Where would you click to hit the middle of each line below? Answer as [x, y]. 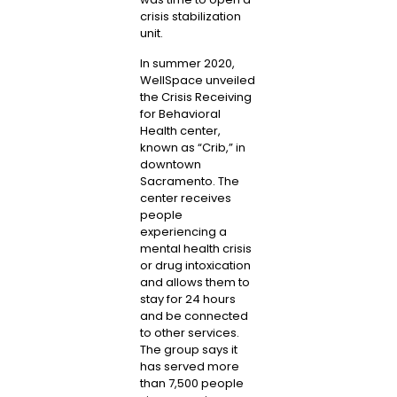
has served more [189, 366]
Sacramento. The [189, 181]
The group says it [188, 349]
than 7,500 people [191, 383]
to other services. [189, 332]
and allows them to [195, 282]
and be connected [194, 315]
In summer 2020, [187, 63]
